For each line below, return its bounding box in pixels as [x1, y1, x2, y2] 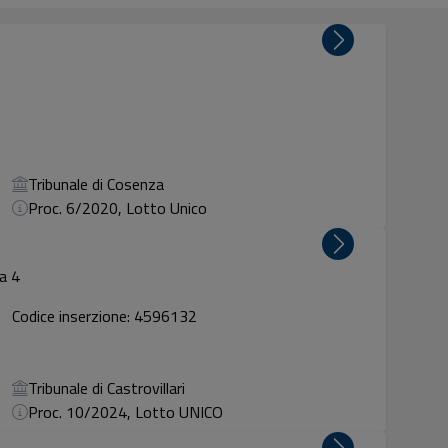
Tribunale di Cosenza [28, 172, 165, 196]
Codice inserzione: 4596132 [12, 304, 198, 328]
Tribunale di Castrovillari [28, 376, 186, 400]
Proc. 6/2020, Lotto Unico [28, 196, 208, 220]
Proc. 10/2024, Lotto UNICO [28, 400, 224, 424]
